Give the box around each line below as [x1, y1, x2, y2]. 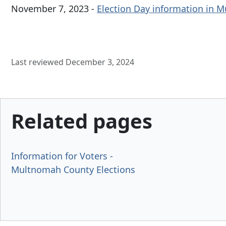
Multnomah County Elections [11, 163, 135, 176]
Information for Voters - [11, 149, 113, 162]
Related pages [11, 107, 152, 135]
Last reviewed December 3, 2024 [11, 56, 134, 68]
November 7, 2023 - [11, 3, 97, 15]
